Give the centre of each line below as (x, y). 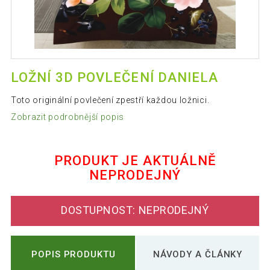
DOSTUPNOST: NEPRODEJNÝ (135, 210)
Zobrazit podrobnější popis (67, 117)
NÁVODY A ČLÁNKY (198, 254)
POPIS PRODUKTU (74, 254)
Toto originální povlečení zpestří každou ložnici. (110, 100)
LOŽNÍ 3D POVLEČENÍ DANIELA (115, 78)
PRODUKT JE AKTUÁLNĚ (135, 160)
